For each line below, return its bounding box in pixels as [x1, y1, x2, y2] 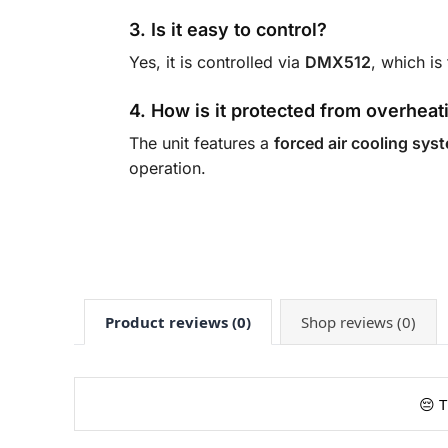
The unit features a [128, 133, 274, 154]
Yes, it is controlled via [128, 52, 305, 73]
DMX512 [304, 52, 371, 73]
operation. [128, 158, 206, 179]
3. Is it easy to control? [128, 19, 327, 41]
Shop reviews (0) [300, 311, 416, 332]
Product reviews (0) [104, 311, 251, 332]
